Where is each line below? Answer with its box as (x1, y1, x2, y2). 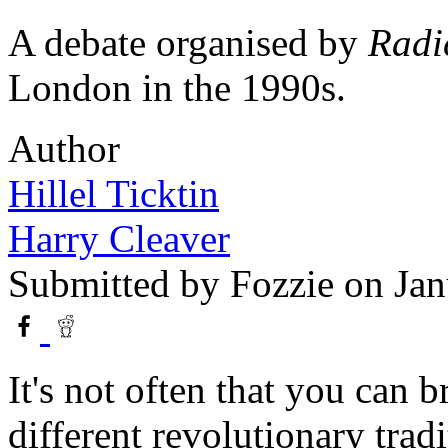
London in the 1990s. (8, 65, 346, 109)
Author (8, 126, 120, 170)
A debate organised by (8, 20, 368, 64)
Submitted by (8, 261, 230, 305)
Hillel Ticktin (8, 171, 219, 215)
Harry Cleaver (8, 216, 230, 260)
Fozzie (230, 261, 334, 305)
